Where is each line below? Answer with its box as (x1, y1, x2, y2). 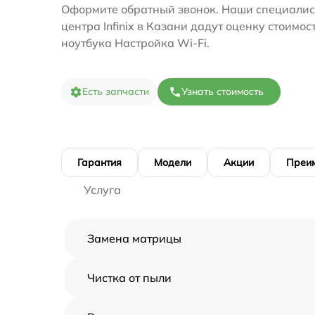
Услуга (84, 182, 121, 197)
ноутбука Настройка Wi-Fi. (61, 35, 210, 50)
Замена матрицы (87, 231, 181, 245)
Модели (154, 155, 191, 169)
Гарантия (77, 155, 122, 169)
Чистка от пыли (87, 270, 172, 285)
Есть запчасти (82, 85, 149, 98)
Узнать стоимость (181, 85, 264, 98)
